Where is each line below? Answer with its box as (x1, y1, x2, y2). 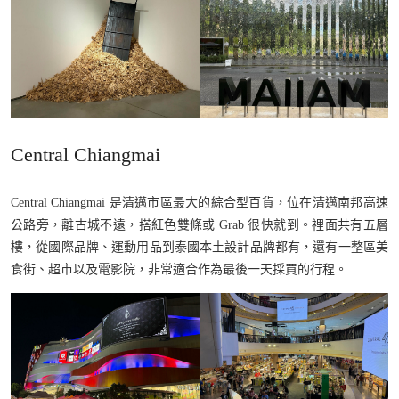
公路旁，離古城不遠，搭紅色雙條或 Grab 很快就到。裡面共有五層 (11, 217, 388, 232)
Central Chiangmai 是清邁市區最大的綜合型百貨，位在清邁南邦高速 (11, 195, 388, 209)
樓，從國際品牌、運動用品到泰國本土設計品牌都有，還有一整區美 (11, 240, 388, 254)
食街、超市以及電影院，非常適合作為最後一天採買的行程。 (11, 262, 347, 276)
